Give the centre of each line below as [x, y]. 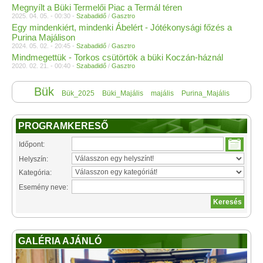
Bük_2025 [78, 93]
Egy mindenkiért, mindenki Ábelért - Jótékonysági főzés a [122, 27]
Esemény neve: [43, 187]
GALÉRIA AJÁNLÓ [60, 241]
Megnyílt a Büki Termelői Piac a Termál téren [97, 7]
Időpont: [32, 144]
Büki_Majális [122, 93]
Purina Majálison [43, 37]
